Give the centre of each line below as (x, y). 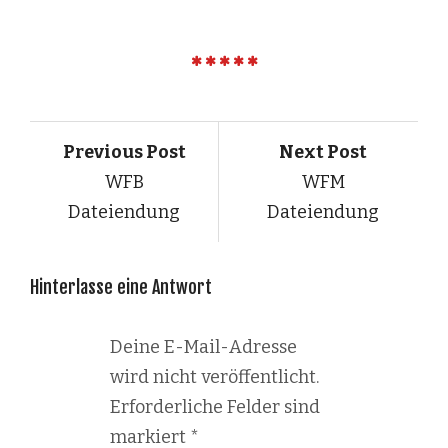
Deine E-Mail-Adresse (203, 346)
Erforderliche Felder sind (215, 406)
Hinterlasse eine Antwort (121, 286)
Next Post (323, 151)
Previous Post (124, 151)
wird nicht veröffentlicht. (214, 376)
